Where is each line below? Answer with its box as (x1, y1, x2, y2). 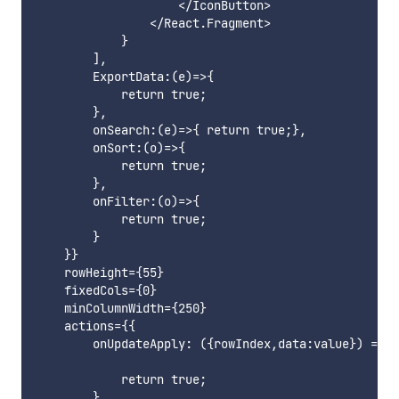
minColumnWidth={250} (36, 300, 207, 317)
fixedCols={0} (36, 282, 157, 299)
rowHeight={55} (36, 265, 164, 281)
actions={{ (36, 318, 135, 335)
